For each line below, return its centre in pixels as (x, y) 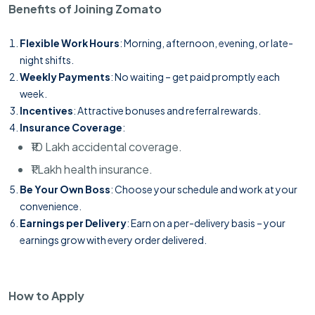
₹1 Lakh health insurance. (92, 169)
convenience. (51, 206)
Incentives (46, 110)
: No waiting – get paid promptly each (195, 77)
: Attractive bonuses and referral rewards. (167, 110)
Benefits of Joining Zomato (85, 9)
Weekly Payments (65, 77)
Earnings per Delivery (73, 223)
